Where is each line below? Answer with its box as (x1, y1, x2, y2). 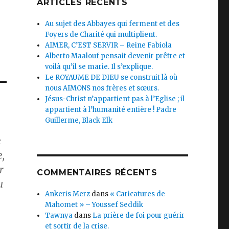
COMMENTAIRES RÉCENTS (36, 168, 157, 177)
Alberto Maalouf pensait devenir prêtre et (45, 52, 186, 60)
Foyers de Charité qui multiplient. (45, 30, 157, 39)
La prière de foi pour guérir (93, 211, 185, 220)
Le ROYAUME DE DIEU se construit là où (45, 73, 178, 82)
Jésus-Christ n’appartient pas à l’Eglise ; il (45, 95, 185, 103)
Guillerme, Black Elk (45, 116, 113, 125)
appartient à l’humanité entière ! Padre (45, 105, 177, 114)
